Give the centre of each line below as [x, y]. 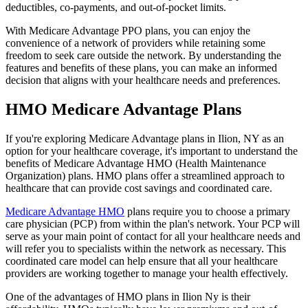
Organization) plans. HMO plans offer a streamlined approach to [145, 175]
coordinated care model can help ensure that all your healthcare [142, 261]
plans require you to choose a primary [207, 211]
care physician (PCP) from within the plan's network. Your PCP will [153, 223]
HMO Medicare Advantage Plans [125, 109]
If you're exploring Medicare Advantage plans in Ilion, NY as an [145, 138]
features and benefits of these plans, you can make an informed [141, 67]
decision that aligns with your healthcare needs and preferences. [143, 80]
